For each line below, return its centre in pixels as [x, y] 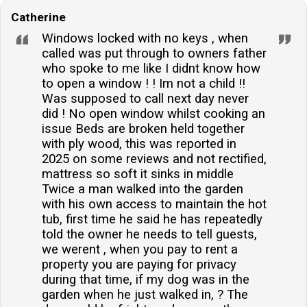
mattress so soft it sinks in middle [138, 174]
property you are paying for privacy [139, 264]
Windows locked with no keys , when [145, 38]
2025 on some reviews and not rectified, [154, 159]
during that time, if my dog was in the [146, 279]
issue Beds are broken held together [143, 128]
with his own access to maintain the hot [154, 204]
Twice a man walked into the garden [143, 189]
